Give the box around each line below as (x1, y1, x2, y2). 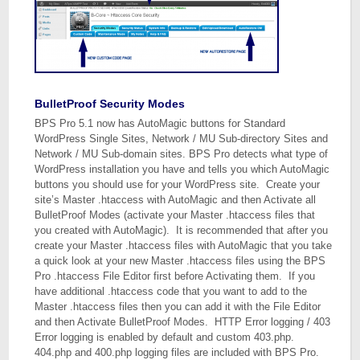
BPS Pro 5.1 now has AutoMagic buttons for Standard (35, 117, 286, 129)
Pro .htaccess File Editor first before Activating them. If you (35, 270, 316, 282)
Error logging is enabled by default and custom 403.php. (35, 331, 295, 343)
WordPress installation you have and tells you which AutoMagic (35, 163, 330, 175)
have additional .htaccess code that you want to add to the (35, 285, 308, 297)
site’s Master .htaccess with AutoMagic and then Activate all (35, 194, 317, 206)
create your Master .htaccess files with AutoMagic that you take (35, 239, 333, 252)
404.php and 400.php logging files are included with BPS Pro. (35, 346, 320, 358)
